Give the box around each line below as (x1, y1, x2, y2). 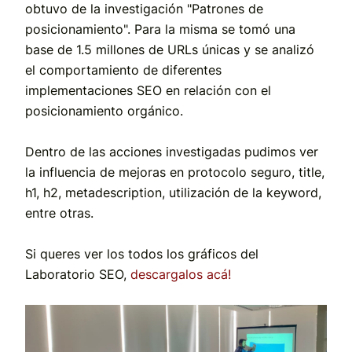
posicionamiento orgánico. (25, 102, 183, 119)
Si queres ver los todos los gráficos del (25, 245, 258, 262)
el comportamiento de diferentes (25, 61, 222, 78)
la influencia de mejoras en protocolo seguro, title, (25, 163, 324, 180)
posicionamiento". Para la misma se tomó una (25, 20, 295, 37)
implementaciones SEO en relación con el (25, 82, 271, 98)
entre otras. (25, 204, 93, 221)
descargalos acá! (130, 266, 231, 282)
